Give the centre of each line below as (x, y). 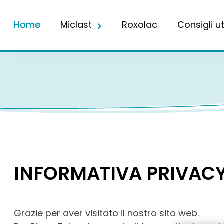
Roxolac (140, 25)
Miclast (76, 25)
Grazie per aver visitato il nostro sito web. (106, 213)
